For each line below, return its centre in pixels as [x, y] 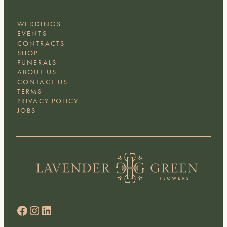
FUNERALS [37, 63]
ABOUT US [37, 72]
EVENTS [32, 34]
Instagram [32, 210]
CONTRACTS [41, 43]
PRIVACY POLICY [48, 101]
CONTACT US [43, 82]
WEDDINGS [39, 24]
